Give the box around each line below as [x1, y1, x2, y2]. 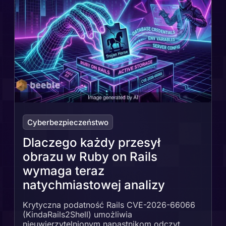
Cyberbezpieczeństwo [27, 117, 108, 127]
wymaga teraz [23, 163, 104, 179]
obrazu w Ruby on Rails [23, 149, 157, 164]
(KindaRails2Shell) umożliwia [23, 209, 132, 220]
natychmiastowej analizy [23, 178, 165, 193]
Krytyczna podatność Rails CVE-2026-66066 [23, 200, 195, 210]
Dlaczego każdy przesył [23, 135, 160, 150]
